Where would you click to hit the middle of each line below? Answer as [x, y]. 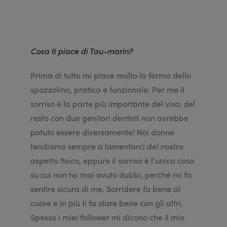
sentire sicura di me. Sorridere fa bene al [105, 189]
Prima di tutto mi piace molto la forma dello [111, 75]
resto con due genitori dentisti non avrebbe [109, 118]
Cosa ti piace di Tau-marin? [82, 51]
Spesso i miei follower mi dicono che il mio [107, 217]
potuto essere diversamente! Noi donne [102, 132]
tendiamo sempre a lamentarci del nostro [107, 146]
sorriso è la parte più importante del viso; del [113, 104]
